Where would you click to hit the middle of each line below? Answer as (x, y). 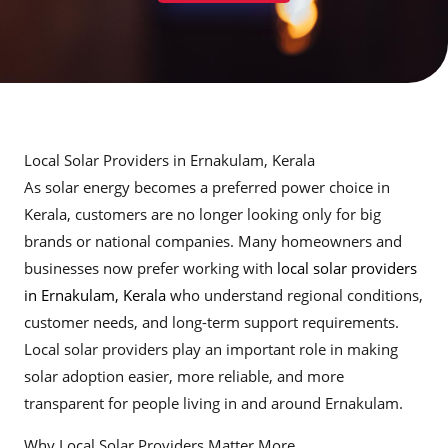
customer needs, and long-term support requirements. (211, 322)
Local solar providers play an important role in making (211, 349)
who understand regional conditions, (294, 295)
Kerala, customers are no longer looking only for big (202, 214)
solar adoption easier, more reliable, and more (184, 376)
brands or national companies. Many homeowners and (213, 241)
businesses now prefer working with (150, 268)
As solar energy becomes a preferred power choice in (207, 187)
